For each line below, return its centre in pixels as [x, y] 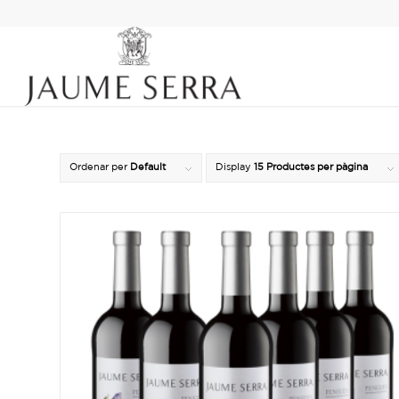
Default [148, 167]
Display [235, 167]
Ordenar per [100, 167]
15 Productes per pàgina [311, 167]
